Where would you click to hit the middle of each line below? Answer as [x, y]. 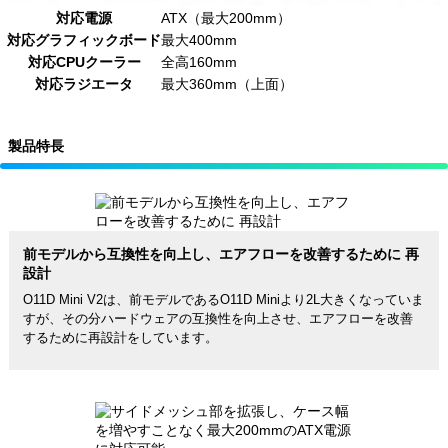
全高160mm [199, 61]
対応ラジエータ [84, 83]
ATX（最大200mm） [226, 17]
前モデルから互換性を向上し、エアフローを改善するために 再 [220, 253]
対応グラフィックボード [84, 39]
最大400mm [199, 39]
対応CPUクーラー [84, 61]
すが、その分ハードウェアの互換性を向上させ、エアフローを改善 [217, 318]
